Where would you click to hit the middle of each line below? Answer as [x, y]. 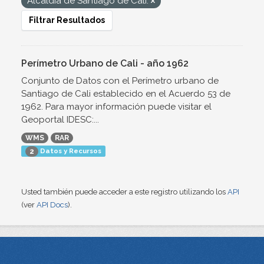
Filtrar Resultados [67, 20]
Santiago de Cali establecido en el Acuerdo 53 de [126, 94]
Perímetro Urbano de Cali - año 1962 [105, 63]
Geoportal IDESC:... [60, 120]
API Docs [52, 205]
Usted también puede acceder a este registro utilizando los [124, 192]
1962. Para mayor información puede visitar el [116, 107]
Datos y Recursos [70, 151]
